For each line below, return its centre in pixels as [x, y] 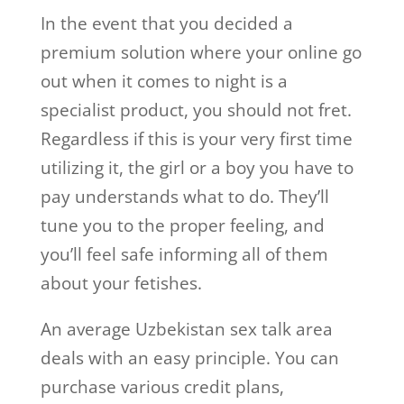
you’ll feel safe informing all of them [184, 255]
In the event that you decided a [166, 24]
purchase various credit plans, [162, 387]
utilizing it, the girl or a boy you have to [197, 168]
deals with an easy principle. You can [189, 358]
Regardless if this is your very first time [196, 139]
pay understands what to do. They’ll [184, 197]
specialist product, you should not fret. [196, 110]
